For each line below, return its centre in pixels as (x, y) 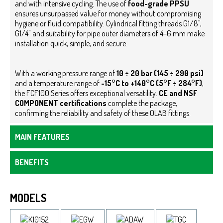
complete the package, (142, 103)
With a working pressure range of (66, 73)
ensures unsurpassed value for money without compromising (108, 13)
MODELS (28, 197)
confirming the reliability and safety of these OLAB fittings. (105, 113)
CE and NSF (178, 93)
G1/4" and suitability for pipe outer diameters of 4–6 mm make (110, 33)
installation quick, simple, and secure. (71, 43)
